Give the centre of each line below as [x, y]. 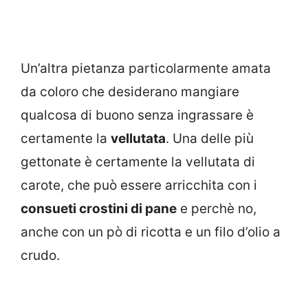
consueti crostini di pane [99, 209]
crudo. [40, 255]
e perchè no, [217, 209]
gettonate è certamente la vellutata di [138, 162]
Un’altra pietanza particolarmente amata [146, 68]
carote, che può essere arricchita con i [139, 185]
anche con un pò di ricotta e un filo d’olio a [151, 232]
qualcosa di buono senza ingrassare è [137, 115]
